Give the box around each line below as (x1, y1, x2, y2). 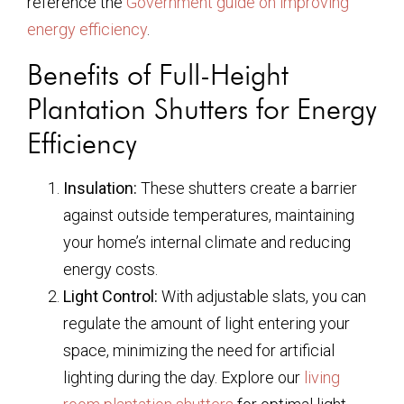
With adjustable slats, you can (158, 287, 366, 306)
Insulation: (63, 179, 137, 197)
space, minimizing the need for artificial (63, 341, 335, 360)
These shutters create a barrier (137, 179, 357, 197)
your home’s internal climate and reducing (63, 233, 351, 252)
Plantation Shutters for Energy (27, 91, 377, 126)
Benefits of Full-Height (27, 57, 289, 92)
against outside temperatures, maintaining (63, 206, 354, 225)
